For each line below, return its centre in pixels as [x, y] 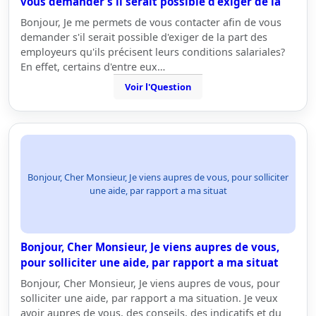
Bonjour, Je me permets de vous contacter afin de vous [151, 22]
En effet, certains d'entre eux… [93, 67]
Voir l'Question [158, 87]
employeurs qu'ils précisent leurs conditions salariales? [153, 52]
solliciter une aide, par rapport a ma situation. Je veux [149, 298]
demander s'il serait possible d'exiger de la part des [144, 37]
